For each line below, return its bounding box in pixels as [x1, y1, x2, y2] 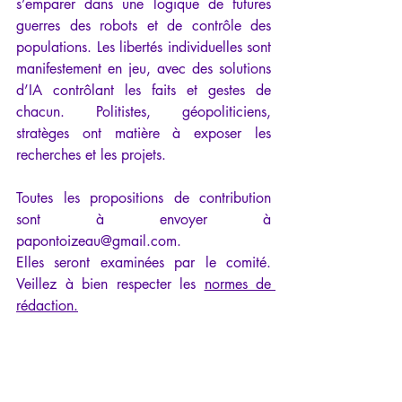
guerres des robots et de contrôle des [16, 16, 271, 36]
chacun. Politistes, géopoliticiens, [16, 102, 271, 122]
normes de [204, 275, 271, 294]
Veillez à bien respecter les [16, 275, 205, 294]
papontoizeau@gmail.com [16, 232, 177, 251]
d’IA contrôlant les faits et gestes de [16, 81, 271, 100]
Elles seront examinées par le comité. [16, 253, 271, 273]
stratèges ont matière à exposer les [16, 124, 271, 144]
